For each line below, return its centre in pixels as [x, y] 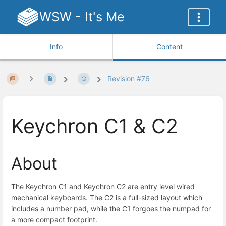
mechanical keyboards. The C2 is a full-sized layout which [107, 197]
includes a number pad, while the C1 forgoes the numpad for [111, 208]
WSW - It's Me [82, 17]
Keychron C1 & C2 [95, 126]
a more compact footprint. [54, 219]
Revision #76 [129, 79]
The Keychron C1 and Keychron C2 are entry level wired [103, 186]
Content [169, 47]
